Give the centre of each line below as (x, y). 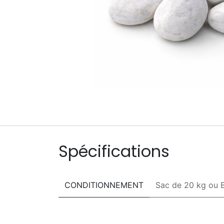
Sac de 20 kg (181, 185)
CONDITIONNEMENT (104, 185)
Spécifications (114, 151)
